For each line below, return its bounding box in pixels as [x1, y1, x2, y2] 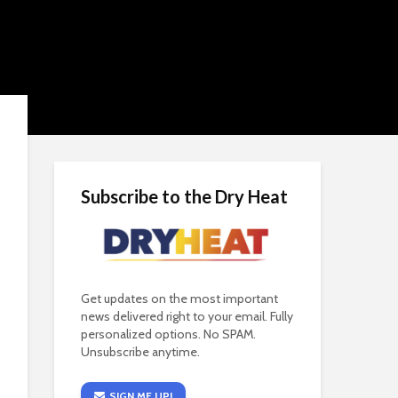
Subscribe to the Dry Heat [81, 186, 288, 207]
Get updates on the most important [81, 291, 278, 307]
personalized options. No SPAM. [81, 326, 256, 343]
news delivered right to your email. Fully [81, 308, 293, 325]
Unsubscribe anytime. [81, 344, 200, 361]
